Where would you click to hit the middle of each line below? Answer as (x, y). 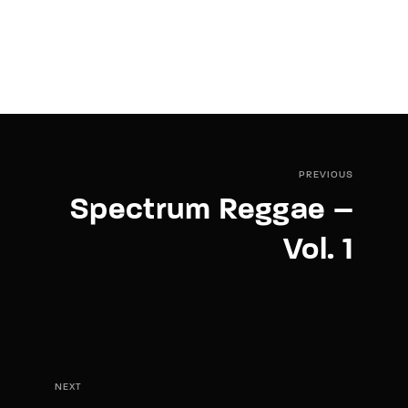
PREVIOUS (326, 175)
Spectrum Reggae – (211, 210)
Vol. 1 (318, 250)
